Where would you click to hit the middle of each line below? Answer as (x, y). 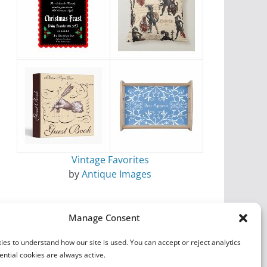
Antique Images (117, 174)
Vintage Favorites (110, 160)
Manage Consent (104, 218)
